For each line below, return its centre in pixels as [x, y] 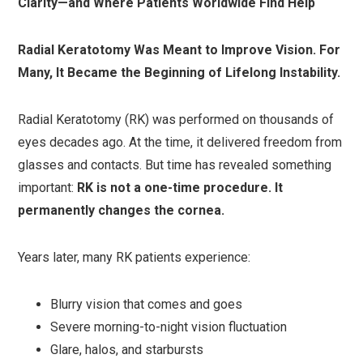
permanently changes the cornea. [122, 210]
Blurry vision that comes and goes [147, 304]
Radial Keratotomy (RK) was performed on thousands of [176, 120]
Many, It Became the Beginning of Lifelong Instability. [179, 73]
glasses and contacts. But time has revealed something [175, 165]
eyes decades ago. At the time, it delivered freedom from [180, 142]
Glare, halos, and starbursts [127, 350]
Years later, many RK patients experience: [135, 257]
